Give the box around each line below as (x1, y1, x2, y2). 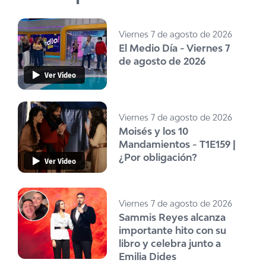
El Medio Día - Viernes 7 (119, 42, 230, 54)
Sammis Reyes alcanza (119, 211, 226, 223)
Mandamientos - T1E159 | (119, 138, 236, 150)
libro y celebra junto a (119, 237, 221, 249)
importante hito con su (119, 224, 226, 236)
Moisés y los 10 (119, 125, 188, 137)
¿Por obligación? (119, 151, 197, 163)
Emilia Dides (119, 250, 176, 262)
